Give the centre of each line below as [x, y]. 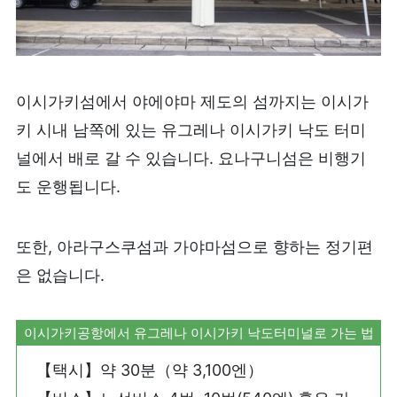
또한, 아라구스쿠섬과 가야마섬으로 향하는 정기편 [194, 247]
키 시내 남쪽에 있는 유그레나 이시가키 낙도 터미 [191, 130]
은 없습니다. [60, 276]
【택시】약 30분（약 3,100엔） [150, 370]
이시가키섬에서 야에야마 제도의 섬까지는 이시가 [192, 102]
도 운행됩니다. [68, 187]
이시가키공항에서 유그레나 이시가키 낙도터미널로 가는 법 [198, 332]
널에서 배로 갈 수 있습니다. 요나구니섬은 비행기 [191, 159]
